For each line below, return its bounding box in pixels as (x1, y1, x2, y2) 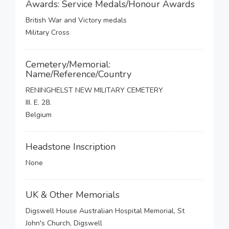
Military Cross (26, 28, 70, 37)
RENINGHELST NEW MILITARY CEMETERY (26, 85, 163, 95)
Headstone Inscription (26, 141, 116, 153)
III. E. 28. (26, 98, 51, 107)
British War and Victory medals (26, 15, 127, 25)
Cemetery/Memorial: (26, 58, 110, 71)
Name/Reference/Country (26, 68, 131, 80)
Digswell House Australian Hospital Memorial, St (26, 206, 185, 216)
